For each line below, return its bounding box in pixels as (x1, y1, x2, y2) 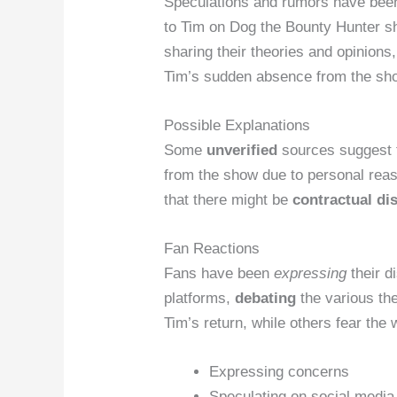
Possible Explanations (164, 116, 311, 134)
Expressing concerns (209, 363, 350, 381)
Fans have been (164, 265, 275, 282)
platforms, (164, 290, 236, 307)
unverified (206, 141, 278, 159)
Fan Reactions (164, 240, 261, 257)
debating (235, 290, 297, 307)
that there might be (164, 191, 293, 208)
